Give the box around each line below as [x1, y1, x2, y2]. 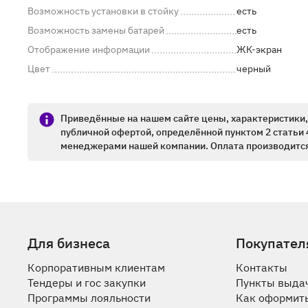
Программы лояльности [27, 291, 151, 305]
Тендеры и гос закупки [27, 276, 146, 290]
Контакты [236, 261, 288, 275]
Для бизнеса [27, 234, 110, 253]
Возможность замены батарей [27, 24, 164, 37]
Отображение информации [27, 43, 150, 56]
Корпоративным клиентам [27, 261, 165, 275]
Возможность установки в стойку [27, 5, 179, 18]
